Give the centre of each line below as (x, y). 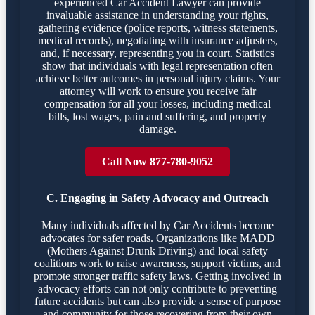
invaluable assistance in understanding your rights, (157, 15)
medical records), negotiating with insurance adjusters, (157, 41)
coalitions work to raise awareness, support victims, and (157, 263)
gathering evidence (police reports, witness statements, (157, 28)
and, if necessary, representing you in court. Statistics (157, 53)
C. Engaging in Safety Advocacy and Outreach (157, 198)
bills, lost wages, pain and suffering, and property (157, 117)
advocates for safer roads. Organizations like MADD (157, 238)
